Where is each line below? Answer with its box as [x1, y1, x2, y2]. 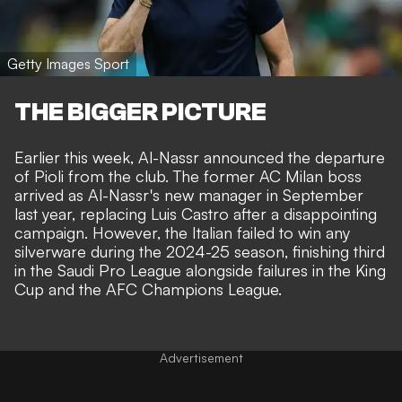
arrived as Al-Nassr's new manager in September [14, 184, 363, 205]
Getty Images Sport [7, 55, 129, 74]
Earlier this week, [14, 146, 138, 167]
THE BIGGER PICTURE [14, 97, 267, 127]
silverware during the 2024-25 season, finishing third [14, 240, 385, 261]
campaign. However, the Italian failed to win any [14, 222, 350, 242]
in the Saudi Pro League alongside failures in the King [14, 259, 386, 280]
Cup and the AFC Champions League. [14, 278, 282, 299]
